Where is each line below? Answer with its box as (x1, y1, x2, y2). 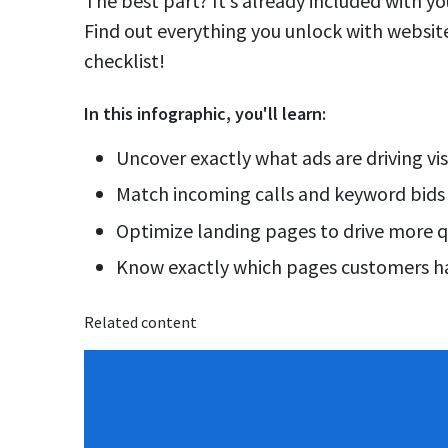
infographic (137, 102, 226, 125)
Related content (84, 312, 197, 332)
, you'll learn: (226, 102, 326, 125)
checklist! (84, 48, 165, 73)
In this (84, 102, 137, 125)
